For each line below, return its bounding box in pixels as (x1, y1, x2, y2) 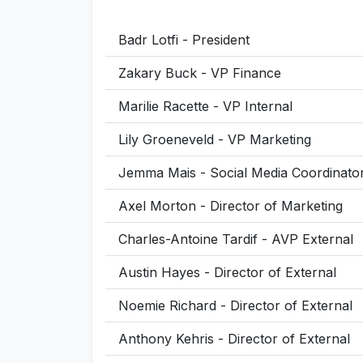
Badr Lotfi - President (118, 31, 250, 48)
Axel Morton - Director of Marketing (118, 197, 343, 214)
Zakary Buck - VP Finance (118, 64, 281, 81)
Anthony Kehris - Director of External (118, 330, 350, 347)
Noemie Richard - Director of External (118, 297, 352, 314)
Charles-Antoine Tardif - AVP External (118, 230, 353, 247)
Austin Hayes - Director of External (118, 263, 336, 280)
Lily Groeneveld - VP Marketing (118, 130, 311, 147)
